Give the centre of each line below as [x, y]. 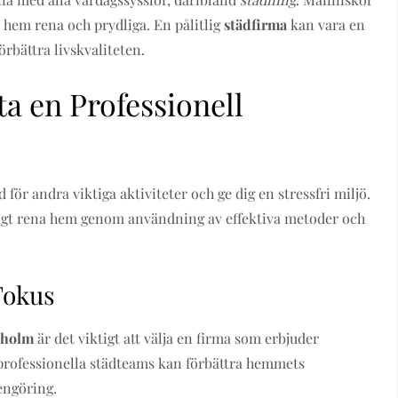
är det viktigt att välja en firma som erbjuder [177, 338]
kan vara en [326, 24]
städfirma [256, 24]
